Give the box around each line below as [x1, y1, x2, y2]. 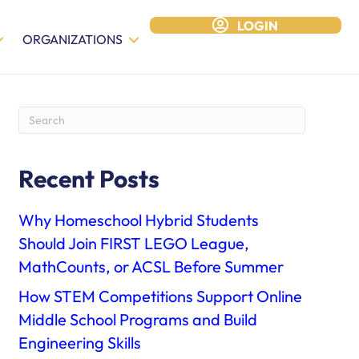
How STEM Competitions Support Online [18, 286, 302, 307]
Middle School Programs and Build [18, 309, 257, 330]
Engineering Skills [18, 333, 141, 353]
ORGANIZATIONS [22, 31, 123, 48]
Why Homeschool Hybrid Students [18, 210, 259, 231]
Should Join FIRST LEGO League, [18, 233, 249, 254]
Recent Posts [18, 163, 159, 195]
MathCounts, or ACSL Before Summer [18, 256, 284, 277]
